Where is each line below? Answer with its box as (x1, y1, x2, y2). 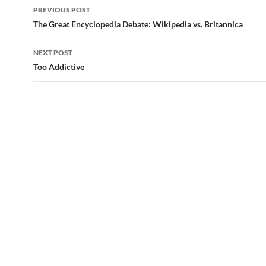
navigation (33, 17, 106, 36)
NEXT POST (33, 48, 72, 57)
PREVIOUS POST (33, 5, 90, 14)
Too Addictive (33, 62, 84, 72)
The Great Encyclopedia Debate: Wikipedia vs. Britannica (33, 19, 243, 29)
